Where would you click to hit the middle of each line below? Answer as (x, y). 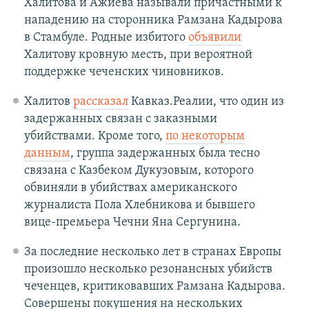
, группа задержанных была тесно (165, 154)
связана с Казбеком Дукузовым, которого (139, 171)
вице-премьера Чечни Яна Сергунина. (132, 223)
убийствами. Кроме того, (94, 137)
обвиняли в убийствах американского (130, 188)
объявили (215, 38)
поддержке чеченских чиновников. (124, 72)
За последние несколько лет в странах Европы (152, 252)
